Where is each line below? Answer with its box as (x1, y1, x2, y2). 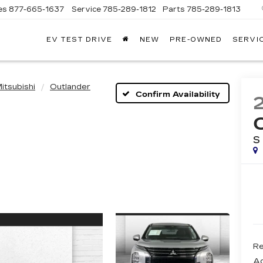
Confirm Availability (136, 89, 220, 99)
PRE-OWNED (170, 36, 222, 44)
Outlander (50, 82, 90, 92)
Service (72, 5, 102, 14)
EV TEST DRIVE (46, 36, 112, 44)
